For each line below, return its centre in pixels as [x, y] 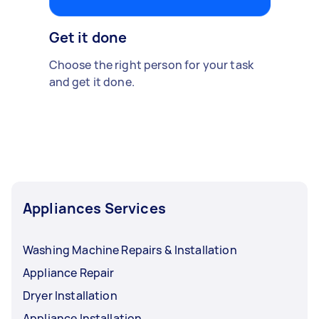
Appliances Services [94, 208]
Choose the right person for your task [151, 64]
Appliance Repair [69, 272]
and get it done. [91, 82]
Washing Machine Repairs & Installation [130, 250]
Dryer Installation [70, 295]
